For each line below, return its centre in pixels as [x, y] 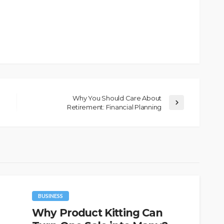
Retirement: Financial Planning [114, 107]
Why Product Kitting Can [97, 213]
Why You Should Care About [117, 98]
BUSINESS [50, 196]
